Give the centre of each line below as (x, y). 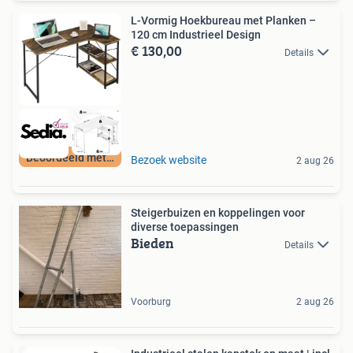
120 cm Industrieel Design (196, 35)
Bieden (152, 243)
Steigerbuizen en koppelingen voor (218, 212)
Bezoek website (169, 160)
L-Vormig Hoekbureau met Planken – (223, 21)
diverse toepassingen (185, 227)
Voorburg (151, 301)
